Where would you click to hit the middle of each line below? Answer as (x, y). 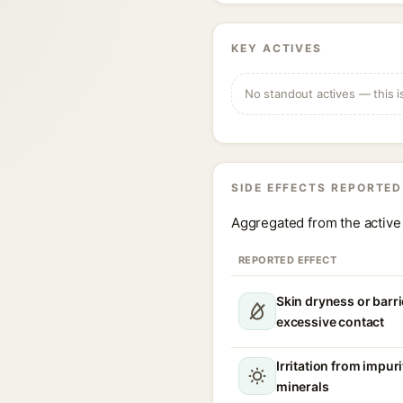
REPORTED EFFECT (287, 260)
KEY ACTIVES (277, 48)
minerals (303, 386)
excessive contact (331, 322)
